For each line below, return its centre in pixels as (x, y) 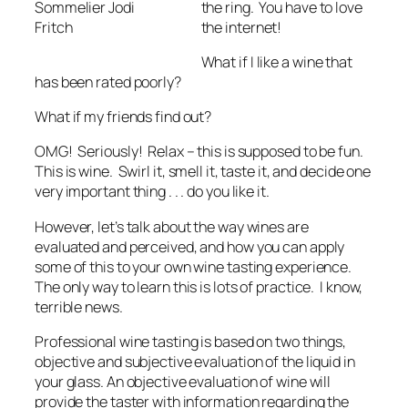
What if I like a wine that (276, 61)
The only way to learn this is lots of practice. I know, (199, 286)
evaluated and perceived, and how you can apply (190, 246)
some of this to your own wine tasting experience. (194, 266)
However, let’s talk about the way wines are (172, 226)
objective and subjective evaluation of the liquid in (195, 361)
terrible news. (79, 306)
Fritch (54, 27)
